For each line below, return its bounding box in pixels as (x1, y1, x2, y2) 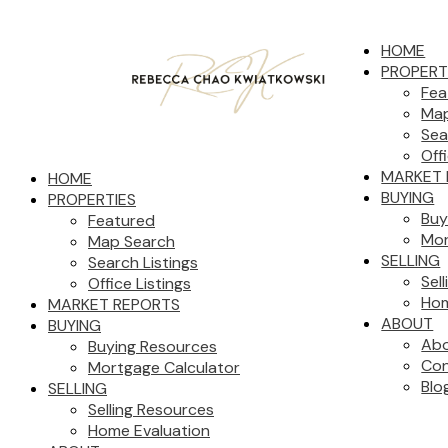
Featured (88, 210, 155, 231)
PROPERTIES (48, 189, 136, 210)
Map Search (88, 231, 175, 252)
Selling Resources (88, 399, 214, 420)
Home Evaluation (88, 420, 210, 441)
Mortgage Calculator (88, 357, 240, 378)
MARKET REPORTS (48, 294, 180, 315)
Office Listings (88, 273, 191, 294)
